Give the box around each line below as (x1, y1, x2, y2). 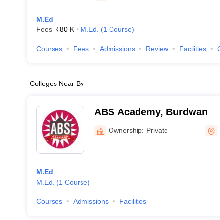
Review (145, 45, 168, 53)
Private (146, 126, 168, 134)
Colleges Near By (29, 80, 84, 87)
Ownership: (108, 126, 144, 134)
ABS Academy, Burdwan (94, 107, 208, 117)
